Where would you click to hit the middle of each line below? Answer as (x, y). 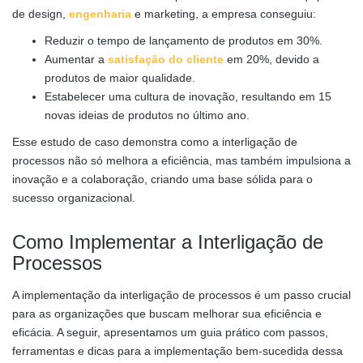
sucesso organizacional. (74, 197)
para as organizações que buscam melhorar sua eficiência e (167, 313)
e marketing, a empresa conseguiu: (224, 13)
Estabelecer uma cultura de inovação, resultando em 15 (188, 96)
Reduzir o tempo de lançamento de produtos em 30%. (184, 40)
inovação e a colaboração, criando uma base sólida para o (162, 179)
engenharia (100, 13)
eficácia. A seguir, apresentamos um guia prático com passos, (170, 332)
